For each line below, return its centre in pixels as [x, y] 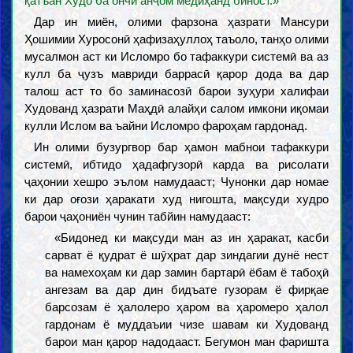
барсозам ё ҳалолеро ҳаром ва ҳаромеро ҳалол [187, 307]
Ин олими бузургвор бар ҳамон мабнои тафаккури [181, 147]
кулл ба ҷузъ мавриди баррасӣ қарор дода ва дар [176, 74]
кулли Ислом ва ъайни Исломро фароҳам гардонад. [165, 126]
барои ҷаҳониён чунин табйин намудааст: [137, 216]
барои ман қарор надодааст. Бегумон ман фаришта [187, 342]
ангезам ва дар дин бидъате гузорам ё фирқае [187, 290]
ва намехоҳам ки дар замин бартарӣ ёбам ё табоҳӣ [187, 272]
